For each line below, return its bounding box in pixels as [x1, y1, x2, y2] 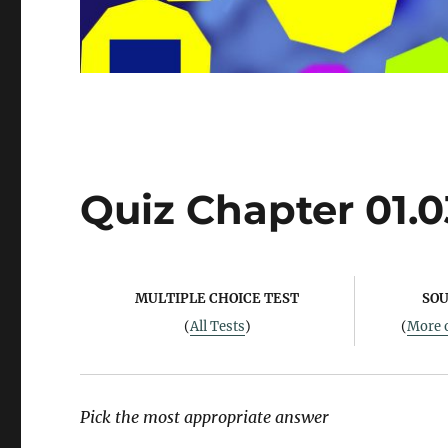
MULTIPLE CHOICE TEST [135, 290, 300, 308]
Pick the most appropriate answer [80, 407, 330, 428]
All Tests [189, 318, 245, 336]
